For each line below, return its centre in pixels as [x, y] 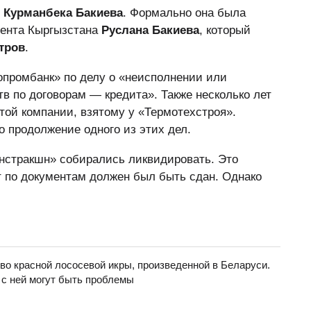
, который [225, 30]
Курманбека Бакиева [63, 13]
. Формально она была [184, 13]
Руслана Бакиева [150, 30]
